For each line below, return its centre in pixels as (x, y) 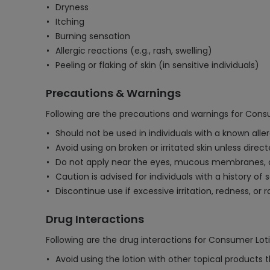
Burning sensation (93, 36)
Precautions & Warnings (113, 93)
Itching (70, 22)
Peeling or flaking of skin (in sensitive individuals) (157, 65)
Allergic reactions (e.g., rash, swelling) (134, 51)
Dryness (72, 7)
